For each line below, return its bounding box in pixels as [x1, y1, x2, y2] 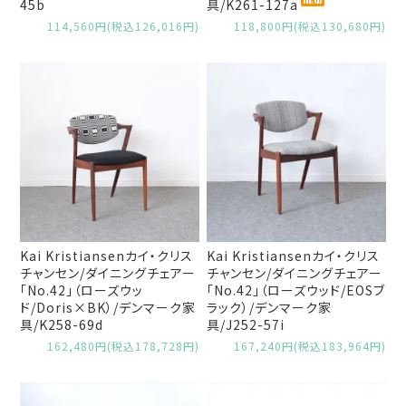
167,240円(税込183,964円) [233, 337, 386, 353]
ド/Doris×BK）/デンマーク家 [20, 297, 197, 316]
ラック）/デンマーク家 [207, 297, 333, 316]
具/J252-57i [207, 314, 285, 333]
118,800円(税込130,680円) [233, 18, 386, 34]
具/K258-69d [20, 314, 104, 333]
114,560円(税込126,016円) [46, 18, 199, 34]
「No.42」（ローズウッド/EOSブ [207, 280, 386, 299]
